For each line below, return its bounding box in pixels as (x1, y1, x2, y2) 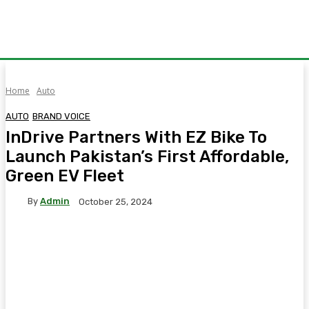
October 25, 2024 (79, 196, 152, 207)
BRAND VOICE (32, 110, 90, 121)
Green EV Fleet (6, 166, 124, 186)
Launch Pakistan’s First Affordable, (6, 146, 289, 166)
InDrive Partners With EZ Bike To (6, 127, 267, 147)
